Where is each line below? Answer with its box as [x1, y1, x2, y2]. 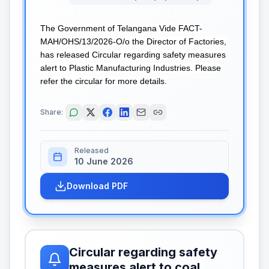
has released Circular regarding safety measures [40, 50, 226, 59]
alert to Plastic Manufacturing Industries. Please [40, 63, 221, 73]
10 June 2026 [74, 156, 133, 166]
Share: [40, 107, 63, 116]
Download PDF [67, 180, 128, 191]
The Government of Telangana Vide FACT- [40, 23, 202, 33]
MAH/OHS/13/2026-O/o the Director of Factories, [40, 37, 226, 46]
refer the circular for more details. [40, 76, 167, 86]
